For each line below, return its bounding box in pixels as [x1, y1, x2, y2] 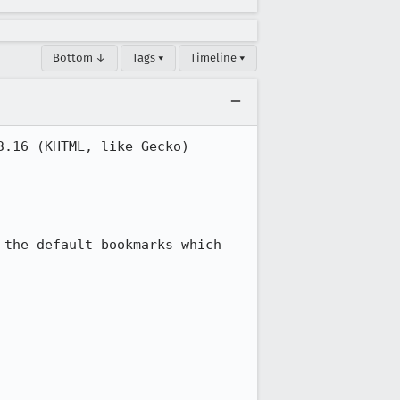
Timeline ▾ [190, 51, 246, 64]
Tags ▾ [132, 51, 164, 64]
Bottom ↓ [53, 51, 106, 64]
